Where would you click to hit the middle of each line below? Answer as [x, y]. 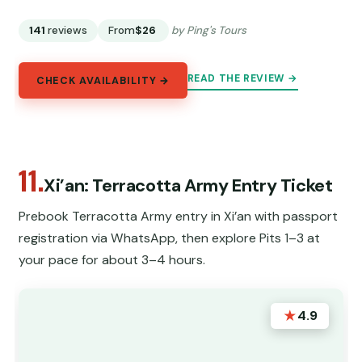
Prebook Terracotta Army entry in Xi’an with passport [179, 216]
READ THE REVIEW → [242, 79]
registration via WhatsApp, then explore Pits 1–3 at [170, 238]
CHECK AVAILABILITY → [103, 80]
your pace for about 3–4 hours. [112, 259]
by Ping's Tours [209, 31]
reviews [68, 31]
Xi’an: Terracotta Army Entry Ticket [188, 185]
